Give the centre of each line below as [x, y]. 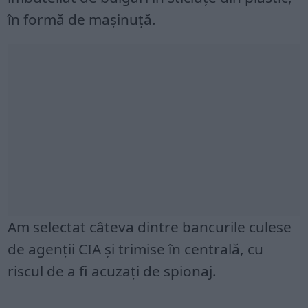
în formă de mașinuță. [82, 19]
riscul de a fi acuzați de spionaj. [112, 271]
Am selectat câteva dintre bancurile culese [150, 227]
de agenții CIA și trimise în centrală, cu [136, 249]
